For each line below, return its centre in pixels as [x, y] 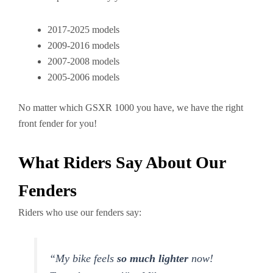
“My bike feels [83, 258]
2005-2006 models [83, 77]
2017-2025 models [83, 30]
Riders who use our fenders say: [80, 212]
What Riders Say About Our [122, 162]
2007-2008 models [83, 61]
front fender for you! [58, 123]
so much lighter [153, 258]
